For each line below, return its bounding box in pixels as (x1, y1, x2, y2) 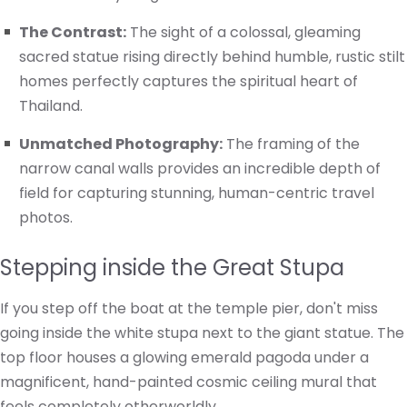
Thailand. (19, 95, 83, 117)
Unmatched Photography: (19, 134, 223, 155)
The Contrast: (19, 22, 126, 44)
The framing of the (223, 134, 360, 155)
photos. (19, 207, 73, 229)
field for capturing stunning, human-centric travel (19, 183, 374, 204)
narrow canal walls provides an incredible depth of (19, 158, 381, 180)
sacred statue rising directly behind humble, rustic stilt (19, 46, 405, 68)
